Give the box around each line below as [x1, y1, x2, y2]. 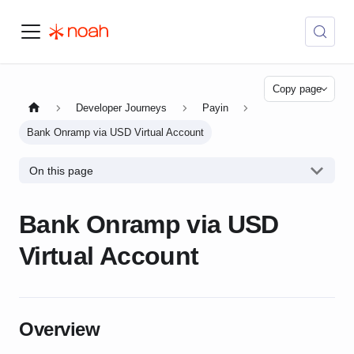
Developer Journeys [76, 102, 168, 115]
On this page [28, 164, 93, 177]
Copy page [273, 83, 322, 95]
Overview [19, 318, 100, 341]
